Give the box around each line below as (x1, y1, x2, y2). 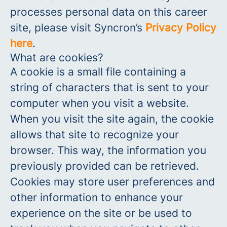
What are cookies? (10, 51, 103, 64)
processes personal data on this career (10, 6, 207, 18)
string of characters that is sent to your (10, 81, 209, 94)
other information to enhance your (10, 191, 183, 204)
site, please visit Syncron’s (10, 21, 145, 34)
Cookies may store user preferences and (10, 175, 215, 188)
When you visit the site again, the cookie (10, 112, 214, 125)
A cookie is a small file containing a (10, 65, 186, 78)
